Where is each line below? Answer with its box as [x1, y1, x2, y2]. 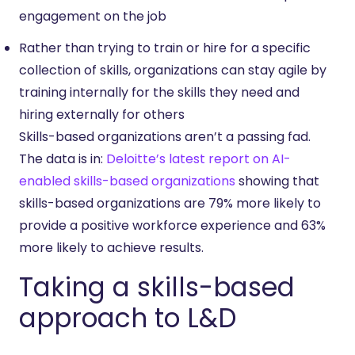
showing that [235, 172, 319, 190]
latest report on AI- [166, 150, 291, 168]
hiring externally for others [19, 105, 185, 124]
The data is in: [19, 150, 106, 168]
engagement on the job [19, 7, 166, 25]
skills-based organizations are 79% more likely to [19, 194, 321, 212]
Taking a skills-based [19, 269, 295, 306]
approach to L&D [19, 300, 236, 337]
